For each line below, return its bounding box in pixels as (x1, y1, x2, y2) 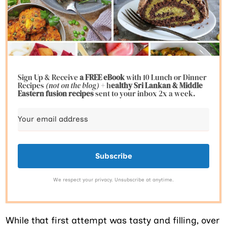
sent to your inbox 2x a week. (95, 88, 196, 99)
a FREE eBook (80, 71, 127, 83)
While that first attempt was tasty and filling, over (6, 214, 220, 226)
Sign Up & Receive (18, 71, 80, 83)
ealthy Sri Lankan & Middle (111, 80, 203, 91)
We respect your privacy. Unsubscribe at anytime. (53, 176, 174, 183)
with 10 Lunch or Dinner (126, 71, 207, 83)
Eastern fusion (18, 88, 67, 99)
